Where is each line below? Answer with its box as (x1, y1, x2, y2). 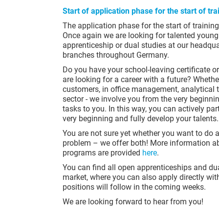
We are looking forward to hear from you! (63, 197, 203, 206)
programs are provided (63, 148, 142, 157)
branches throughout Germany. (63, 50, 169, 60)
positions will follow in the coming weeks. (63, 182, 206, 192)
